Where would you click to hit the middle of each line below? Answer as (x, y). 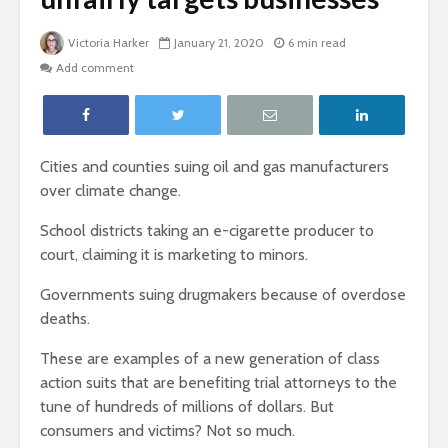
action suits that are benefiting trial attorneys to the (218, 383)
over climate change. (110, 191)
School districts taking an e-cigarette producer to (207, 231)
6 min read (317, 43)
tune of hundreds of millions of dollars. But (187, 407)
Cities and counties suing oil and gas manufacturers (214, 167)
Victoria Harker (108, 43)
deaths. (65, 319)
